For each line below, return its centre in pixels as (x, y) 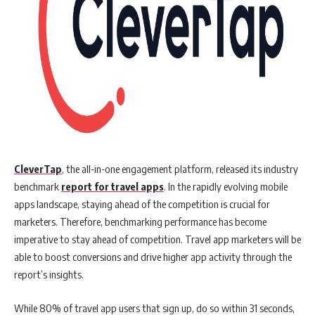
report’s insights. (49, 275)
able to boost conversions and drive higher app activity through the (153, 257)
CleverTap (38, 169)
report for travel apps (112, 187)
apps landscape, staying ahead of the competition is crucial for (142, 204)
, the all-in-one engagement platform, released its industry (180, 169)
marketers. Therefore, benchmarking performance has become (140, 222)
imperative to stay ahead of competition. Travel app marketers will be (157, 239)
